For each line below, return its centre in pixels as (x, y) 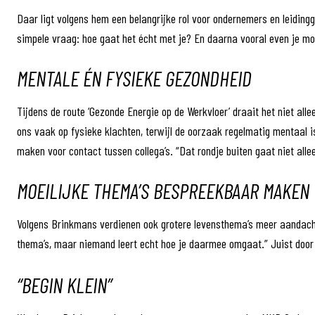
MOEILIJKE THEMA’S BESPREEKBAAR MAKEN (163, 191)
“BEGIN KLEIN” (64, 285)
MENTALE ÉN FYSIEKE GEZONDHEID (134, 78)
